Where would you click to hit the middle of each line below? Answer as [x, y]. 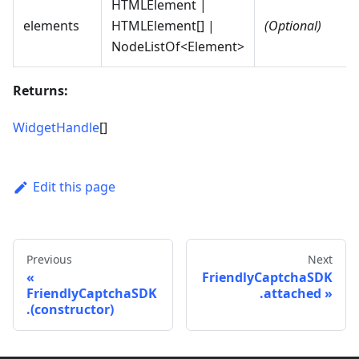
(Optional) [293, 26]
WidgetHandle [56, 128]
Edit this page [74, 187]
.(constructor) [70, 309]
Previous [49, 259]
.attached [290, 293]
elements [51, 26]
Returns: [40, 91]
